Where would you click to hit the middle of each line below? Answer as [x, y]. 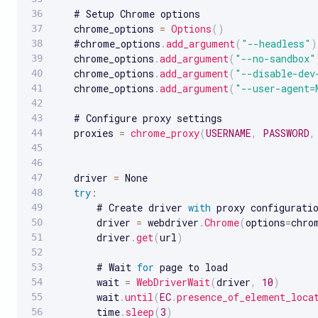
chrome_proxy [165, 133]
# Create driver [122, 207]
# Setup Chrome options [128, 13]
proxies [88, 133]
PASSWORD [286, 133]
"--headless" [276, 43]
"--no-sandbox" [275, 58]
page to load [191, 267]
